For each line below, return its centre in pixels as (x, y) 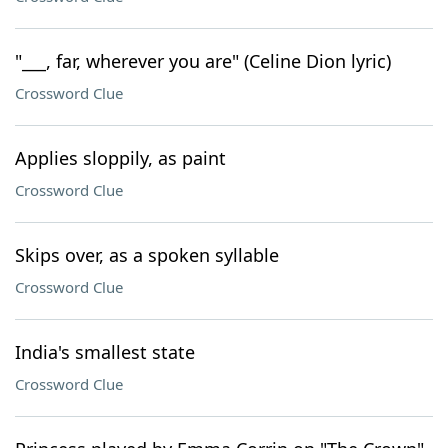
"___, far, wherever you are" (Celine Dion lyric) (203, 61)
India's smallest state (105, 352)
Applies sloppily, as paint (120, 158)
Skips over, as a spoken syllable (147, 255)
